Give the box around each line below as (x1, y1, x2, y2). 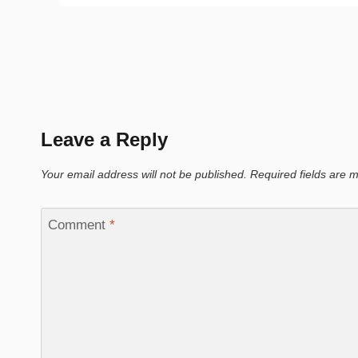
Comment (47, 217, 109, 233)
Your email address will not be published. (41, 169, 247, 181)
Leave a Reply (41, 129, 168, 151)
